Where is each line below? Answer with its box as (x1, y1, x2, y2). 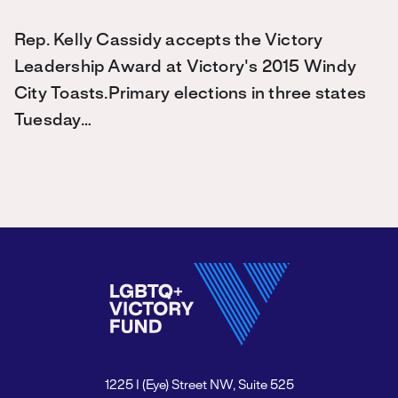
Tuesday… (14, 113, 92, 129)
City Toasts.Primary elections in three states (14, 86, 367, 102)
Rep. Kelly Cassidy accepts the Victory (14, 33, 323, 49)
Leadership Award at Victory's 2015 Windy (14, 60, 357, 76)
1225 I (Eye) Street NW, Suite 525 (104, 379, 294, 392)
